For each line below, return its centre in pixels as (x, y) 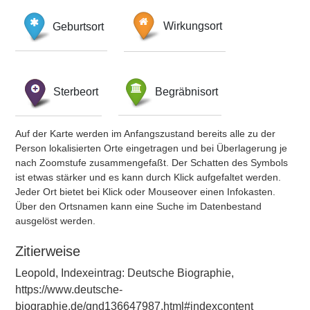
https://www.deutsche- (69, 290)
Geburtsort (78, 26)
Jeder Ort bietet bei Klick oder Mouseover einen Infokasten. (145, 192)
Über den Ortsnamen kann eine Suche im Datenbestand (138, 206)
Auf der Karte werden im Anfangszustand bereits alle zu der (145, 134)
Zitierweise (48, 251)
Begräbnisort (186, 91)
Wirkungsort (193, 26)
